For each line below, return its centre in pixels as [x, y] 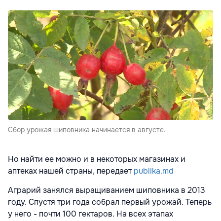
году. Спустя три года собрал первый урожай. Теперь [110, 202]
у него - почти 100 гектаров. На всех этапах [91, 214]
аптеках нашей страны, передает [70, 171]
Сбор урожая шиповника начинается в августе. [87, 130]
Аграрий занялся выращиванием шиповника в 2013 [107, 190]
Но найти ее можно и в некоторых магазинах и [97, 159]
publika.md [153, 171]
